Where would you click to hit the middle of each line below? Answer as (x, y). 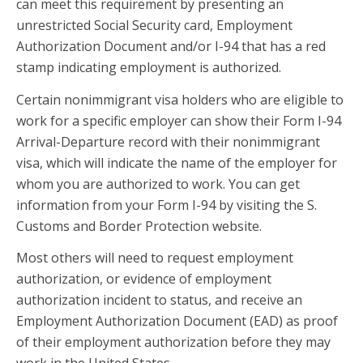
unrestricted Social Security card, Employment (154, 26)
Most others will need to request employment (155, 258)
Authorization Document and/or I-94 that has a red (171, 47)
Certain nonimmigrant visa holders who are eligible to (180, 99)
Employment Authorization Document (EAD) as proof (177, 321)
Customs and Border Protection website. (139, 226)
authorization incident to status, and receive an (159, 300)
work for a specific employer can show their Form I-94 (179, 120)
